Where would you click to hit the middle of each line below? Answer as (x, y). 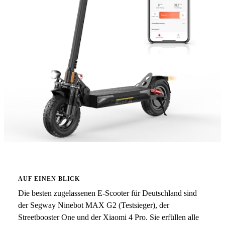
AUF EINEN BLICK (49, 179)
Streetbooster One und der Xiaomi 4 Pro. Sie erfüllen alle (108, 217)
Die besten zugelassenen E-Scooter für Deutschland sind (107, 193)
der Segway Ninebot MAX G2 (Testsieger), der (94, 205)
